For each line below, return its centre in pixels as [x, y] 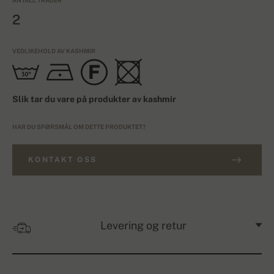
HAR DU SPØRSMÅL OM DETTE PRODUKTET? [79, 127]
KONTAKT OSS [63, 160]
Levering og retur [143, 226]
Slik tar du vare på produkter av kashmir [94, 99]
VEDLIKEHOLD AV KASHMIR [54, 51]
